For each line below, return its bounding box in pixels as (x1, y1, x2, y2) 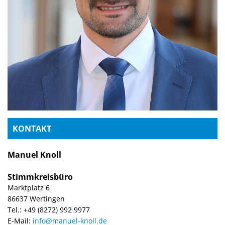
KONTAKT (13, 123, 51, 134)
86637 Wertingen (8, 194, 65, 203)
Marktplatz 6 (8, 183, 50, 192)
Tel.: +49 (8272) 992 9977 (8, 205, 90, 214)
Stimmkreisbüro (8, 171, 73, 182)
